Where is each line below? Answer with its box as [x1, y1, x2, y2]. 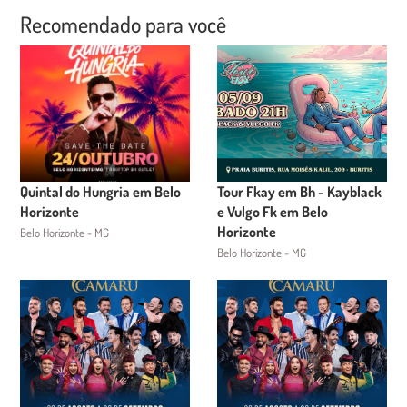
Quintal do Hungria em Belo [20, 183, 182, 201]
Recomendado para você [20, 10, 227, 38]
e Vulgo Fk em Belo [217, 203, 328, 221]
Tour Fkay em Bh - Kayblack [217, 183, 382, 201]
